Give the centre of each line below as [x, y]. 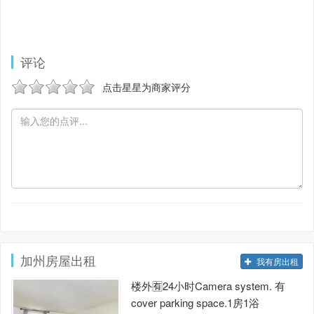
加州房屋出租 [58, 260]
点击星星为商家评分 [146, 87]
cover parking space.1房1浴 [195, 302]
